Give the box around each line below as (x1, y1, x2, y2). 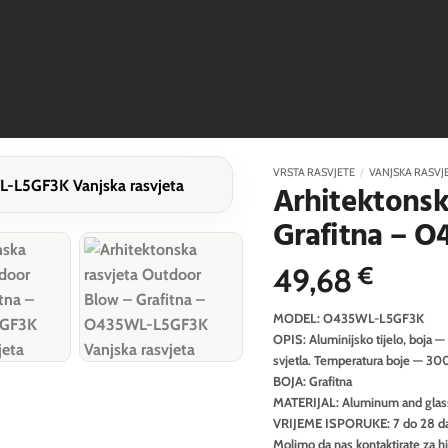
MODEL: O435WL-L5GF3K (272, 309, 424, 326)
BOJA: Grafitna (272, 372, 352, 389)
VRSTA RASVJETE (272, 165, 355, 179)
